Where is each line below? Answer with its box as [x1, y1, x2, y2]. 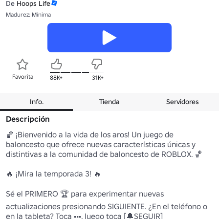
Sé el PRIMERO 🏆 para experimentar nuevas [6, 188, 164, 198]
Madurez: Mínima [6, 10, 51, 18]
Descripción [6, 113, 50, 124]
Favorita [12, 72, 33, 80]
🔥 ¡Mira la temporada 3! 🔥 [6, 168, 101, 178]
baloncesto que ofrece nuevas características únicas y [6, 139, 196, 149]
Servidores [166, 97, 199, 106]
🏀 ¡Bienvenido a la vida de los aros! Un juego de [6, 129, 174, 139]
